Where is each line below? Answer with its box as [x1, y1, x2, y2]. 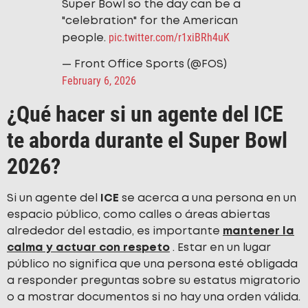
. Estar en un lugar [170, 243, 271, 254]
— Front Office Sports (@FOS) [62, 59, 227, 70]
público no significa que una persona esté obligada [7, 259, 298, 270]
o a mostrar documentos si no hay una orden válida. [7, 292, 300, 303]
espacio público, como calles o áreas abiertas [7, 210, 270, 221]
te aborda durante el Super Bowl [7, 127, 287, 154]
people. [62, 33, 109, 44]
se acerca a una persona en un [119, 193, 296, 204]
